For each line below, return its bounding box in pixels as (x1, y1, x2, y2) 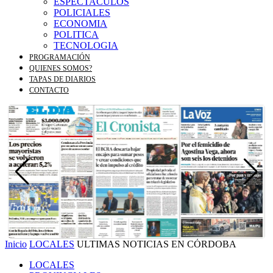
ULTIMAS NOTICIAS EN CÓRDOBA (77, 239, 236, 249)
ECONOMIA (54, 18, 107, 29)
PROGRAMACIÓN (29, 53, 90, 62)
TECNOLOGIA (54, 40, 118, 51)
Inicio (5, 239, 27, 249)
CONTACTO (29, 86, 69, 94)
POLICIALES (54, 7, 110, 18)
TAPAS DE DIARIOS (29, 75, 96, 83)
